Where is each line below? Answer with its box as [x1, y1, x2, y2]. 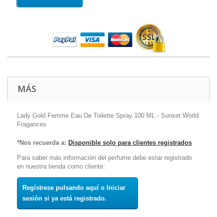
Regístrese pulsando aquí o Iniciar [22, 184, 125, 191]
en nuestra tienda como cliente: [17, 162, 105, 170]
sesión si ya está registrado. [22, 194, 107, 202]
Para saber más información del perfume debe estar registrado [17, 154, 192, 161]
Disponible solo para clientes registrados [68, 139, 192, 146]
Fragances [17, 120, 46, 128]
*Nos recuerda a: [17, 139, 66, 146]
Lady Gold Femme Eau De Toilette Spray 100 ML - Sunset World [17, 111, 199, 119]
